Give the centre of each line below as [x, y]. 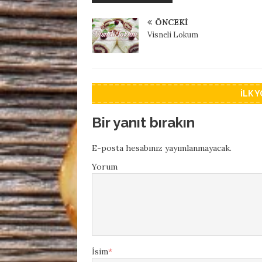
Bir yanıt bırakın [143, 123]
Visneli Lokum [173, 35]
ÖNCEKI [171, 23]
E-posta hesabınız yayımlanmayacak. [162, 148]
